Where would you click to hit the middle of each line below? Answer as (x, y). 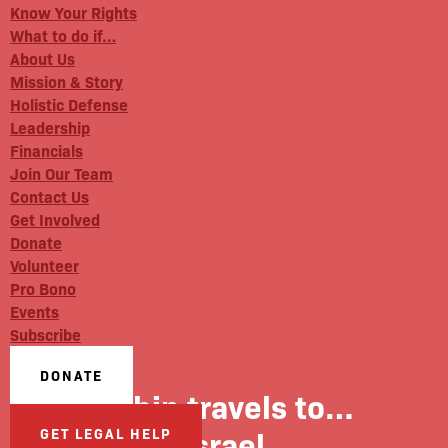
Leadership (50, 127)
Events (34, 311)
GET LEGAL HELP (106, 433)
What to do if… (63, 35)
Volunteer (44, 265)
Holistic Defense (69, 104)
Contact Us (49, 196)
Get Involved (55, 219)
